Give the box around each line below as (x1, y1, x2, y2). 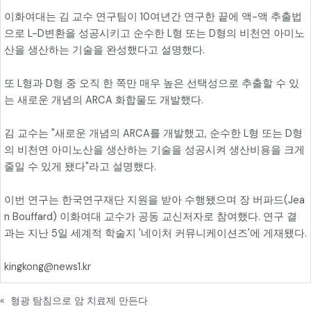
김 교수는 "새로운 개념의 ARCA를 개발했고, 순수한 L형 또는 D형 (4, 127, 303, 141)
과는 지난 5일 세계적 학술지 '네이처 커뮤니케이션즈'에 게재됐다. (4, 227, 307, 241)
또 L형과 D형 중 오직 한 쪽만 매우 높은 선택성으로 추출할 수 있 (4, 77, 299, 91)
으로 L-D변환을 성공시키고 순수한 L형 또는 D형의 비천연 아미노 (4, 27, 305, 41)
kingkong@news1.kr (4, 260, 91, 274)
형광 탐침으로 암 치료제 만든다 (10, 294, 148, 308)
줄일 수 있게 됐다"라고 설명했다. (4, 160, 156, 174)
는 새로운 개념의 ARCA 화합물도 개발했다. (4, 94, 203, 108)
